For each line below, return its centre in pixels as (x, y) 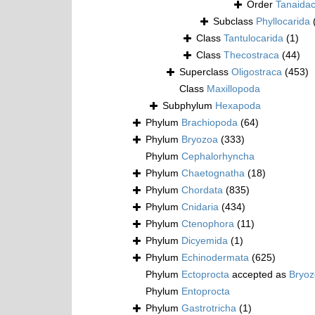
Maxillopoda (233, 89)
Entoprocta (206, 291)
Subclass (234, 21)
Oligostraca (257, 72)
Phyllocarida (283, 21)
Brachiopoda (210, 123)
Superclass (205, 72)
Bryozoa (200, 140)
